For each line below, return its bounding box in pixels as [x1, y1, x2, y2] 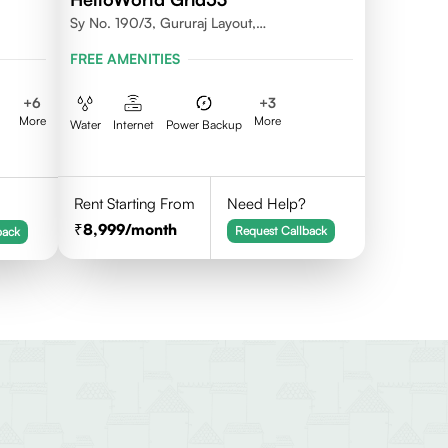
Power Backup [165, 117, 242, 132]
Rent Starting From [73, 194, 195, 213]
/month [124, 220, 177, 239]
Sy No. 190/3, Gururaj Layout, [69, 14, 256, 31]
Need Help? [227, 194, 307, 213]
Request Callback [235, 223, 328, 238]
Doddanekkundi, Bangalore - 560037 [69, 34, 305, 51]
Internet [112, 117, 154, 132]
